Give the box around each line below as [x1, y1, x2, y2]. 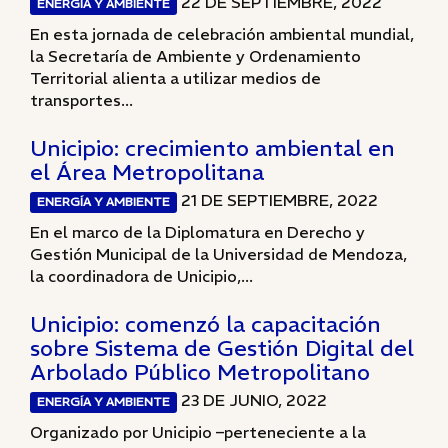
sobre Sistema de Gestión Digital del [30, 334, 414, 362]
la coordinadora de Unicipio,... [30, 266, 253, 286]
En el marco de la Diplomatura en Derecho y [30, 222, 365, 242]
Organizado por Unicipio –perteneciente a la [30, 422, 366, 442]
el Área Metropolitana [30, 158, 264, 186]
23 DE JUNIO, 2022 [177, 390, 328, 410]
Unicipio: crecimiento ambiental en [30, 134, 395, 162]
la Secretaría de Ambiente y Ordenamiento [30, 46, 361, 66]
